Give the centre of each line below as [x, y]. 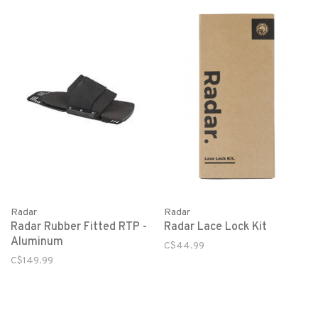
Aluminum [37, 242]
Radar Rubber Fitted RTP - [79, 227]
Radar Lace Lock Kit [215, 227]
